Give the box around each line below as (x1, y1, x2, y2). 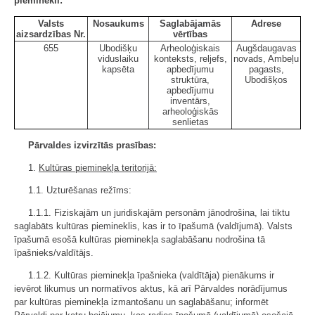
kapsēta (102, 64, 134, 75)
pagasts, (248, 64, 284, 75)
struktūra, (171, 75, 210, 85)
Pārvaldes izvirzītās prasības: (28, 140, 156, 150)
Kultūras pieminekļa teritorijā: (39, 162, 157, 173)
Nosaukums (92, 18, 144, 29)
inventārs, (170, 96, 210, 106)
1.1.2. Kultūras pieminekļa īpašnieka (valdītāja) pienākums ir (28, 270, 274, 281)
